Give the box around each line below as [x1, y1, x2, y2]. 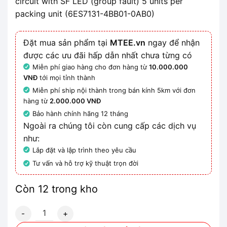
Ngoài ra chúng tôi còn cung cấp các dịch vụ [23, 120, 196, 131]
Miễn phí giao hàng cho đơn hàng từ [32, 62, 149, 71]
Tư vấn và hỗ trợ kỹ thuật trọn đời [32, 159, 139, 168]
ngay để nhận [145, 37, 200, 48]
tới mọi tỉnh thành [37, 73, 95, 82]
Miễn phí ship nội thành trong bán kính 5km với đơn [32, 86, 196, 95]
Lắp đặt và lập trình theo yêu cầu [32, 145, 137, 154]
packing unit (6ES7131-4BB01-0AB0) [15, 8, 155, 19]
